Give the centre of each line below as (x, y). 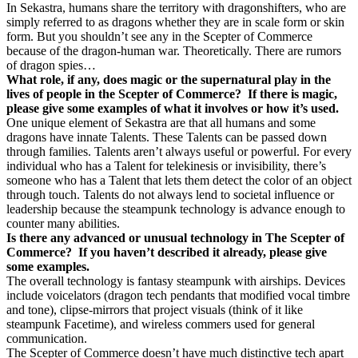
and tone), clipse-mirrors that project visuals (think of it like (155, 310)
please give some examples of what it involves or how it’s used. (173, 108)
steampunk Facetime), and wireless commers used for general (161, 324)
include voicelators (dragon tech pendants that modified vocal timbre (178, 295)
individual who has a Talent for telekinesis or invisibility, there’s (166, 166)
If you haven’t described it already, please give (203, 252)
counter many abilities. (63, 223)
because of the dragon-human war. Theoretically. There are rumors (174, 51)
